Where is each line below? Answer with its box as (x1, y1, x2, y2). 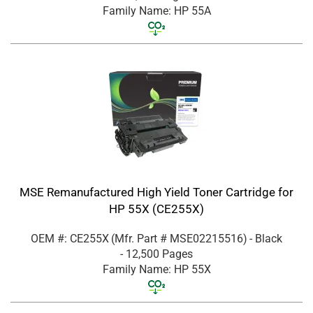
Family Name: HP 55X (102, 262, 211, 276)
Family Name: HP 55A (102, 3, 211, 17)
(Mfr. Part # (111, 231, 170, 245)
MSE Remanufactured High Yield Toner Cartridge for (20, 184, 293, 199)
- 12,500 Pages (120, 247, 193, 261)
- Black (249, 231, 282, 245)
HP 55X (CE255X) (109, 201, 204, 216)
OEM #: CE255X (31, 231, 109, 245)
